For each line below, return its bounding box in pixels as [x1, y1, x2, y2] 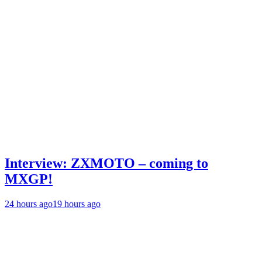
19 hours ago [53, 198, 101, 209]
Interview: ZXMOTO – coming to [5, 155, 208, 171]
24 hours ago [5, 198, 53, 209]
